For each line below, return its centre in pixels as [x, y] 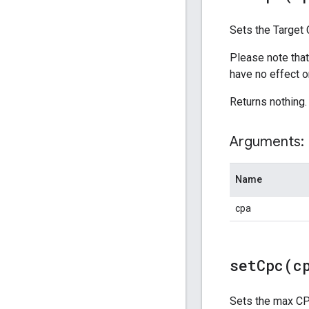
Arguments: [267, 141]
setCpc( [261, 265]
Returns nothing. [268, 101]
